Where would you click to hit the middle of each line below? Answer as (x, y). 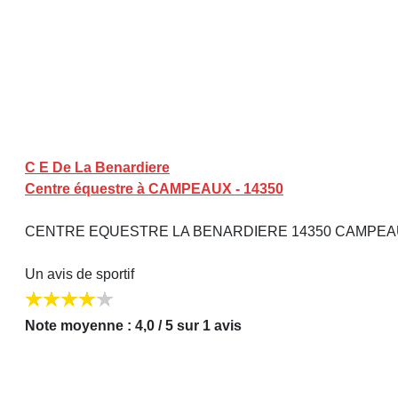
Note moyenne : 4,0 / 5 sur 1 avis (133, 326)
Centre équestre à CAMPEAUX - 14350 (154, 188)
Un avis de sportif (80, 274)
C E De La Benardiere (97, 167)
